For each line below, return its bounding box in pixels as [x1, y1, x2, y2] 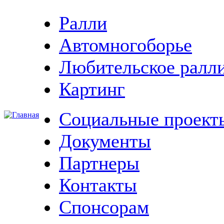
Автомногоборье [59, 34, 192, 55]
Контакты [59, 174, 137, 195]
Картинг [59, 78, 125, 99]
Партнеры [59, 152, 139, 173]
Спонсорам [59, 196, 149, 217]
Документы [59, 130, 151, 151]
